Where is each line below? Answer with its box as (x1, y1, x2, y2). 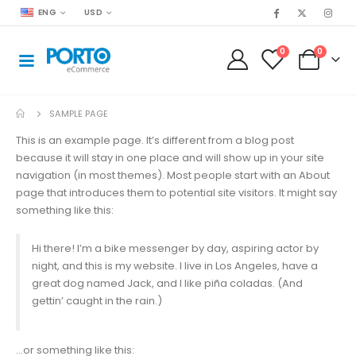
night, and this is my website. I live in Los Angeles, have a (31, 257, 318, 273)
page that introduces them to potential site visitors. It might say (16, 184, 337, 200)
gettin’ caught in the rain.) (31, 292, 162, 308)
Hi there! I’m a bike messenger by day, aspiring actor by (31, 240, 319, 256)
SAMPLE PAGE (49, 106, 108, 120)
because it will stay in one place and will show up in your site (16, 149, 324, 165)
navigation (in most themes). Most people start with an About (16, 167, 330, 183)
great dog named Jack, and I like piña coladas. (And (31, 275, 303, 291)
